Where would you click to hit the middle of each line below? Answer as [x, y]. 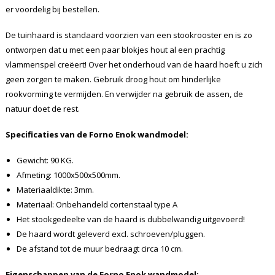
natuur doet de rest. [42, 109]
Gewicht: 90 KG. [45, 161]
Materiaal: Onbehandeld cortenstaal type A [97, 205]
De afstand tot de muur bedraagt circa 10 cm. [99, 249]
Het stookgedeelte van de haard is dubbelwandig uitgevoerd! [130, 219]
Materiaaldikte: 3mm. [55, 190]
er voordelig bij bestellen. [52, 10]
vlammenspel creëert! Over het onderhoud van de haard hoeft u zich [134, 65]
